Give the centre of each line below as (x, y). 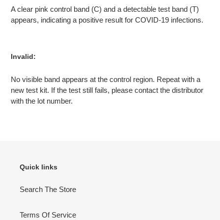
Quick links (39, 167)
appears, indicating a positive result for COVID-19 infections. (107, 20)
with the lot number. (42, 101)
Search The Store (48, 190)
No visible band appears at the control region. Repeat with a (106, 79)
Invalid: (23, 57)
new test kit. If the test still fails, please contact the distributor (107, 90)
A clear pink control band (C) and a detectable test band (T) (105, 9)
